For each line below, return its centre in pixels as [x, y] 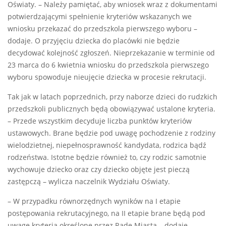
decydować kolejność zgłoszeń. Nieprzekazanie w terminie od [111, 53]
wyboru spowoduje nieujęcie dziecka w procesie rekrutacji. [107, 77]
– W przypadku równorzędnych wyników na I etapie [94, 202]
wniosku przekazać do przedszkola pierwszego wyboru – [102, 29]
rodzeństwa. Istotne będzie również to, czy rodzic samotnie [107, 158]
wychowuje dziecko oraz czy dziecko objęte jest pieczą [99, 170]
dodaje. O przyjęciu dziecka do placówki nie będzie [94, 41]
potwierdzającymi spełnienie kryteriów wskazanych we [100, 17]
